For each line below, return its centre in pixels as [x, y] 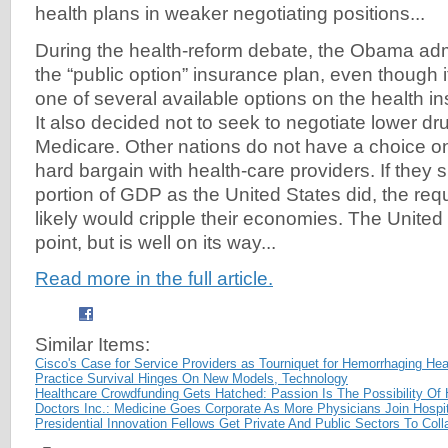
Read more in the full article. [154, 278]
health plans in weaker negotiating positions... [230, 14]
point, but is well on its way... [155, 242]
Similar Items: [92, 344]
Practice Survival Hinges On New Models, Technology [191, 378]
